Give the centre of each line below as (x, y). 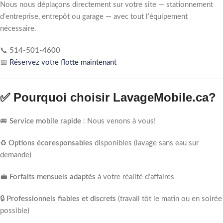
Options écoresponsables (51, 143)
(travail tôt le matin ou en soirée (169, 199)
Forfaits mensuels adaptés (53, 177)
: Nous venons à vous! (118, 121)
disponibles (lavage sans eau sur (146, 143)
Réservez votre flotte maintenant (63, 62)
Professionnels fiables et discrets (61, 199)
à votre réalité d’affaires (135, 177)
